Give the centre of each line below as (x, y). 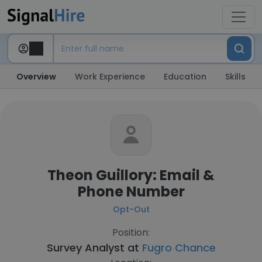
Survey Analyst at (94, 248)
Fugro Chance (179, 248)
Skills (235, 77)
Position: (131, 232)
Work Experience (110, 77)
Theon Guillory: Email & (131, 175)
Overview (36, 77)
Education (185, 77)
